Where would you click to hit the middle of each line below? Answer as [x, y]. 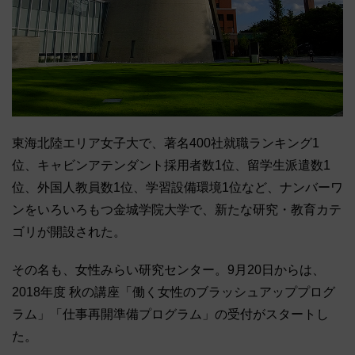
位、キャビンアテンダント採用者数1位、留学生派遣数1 [171, 165]
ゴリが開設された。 [69, 231]
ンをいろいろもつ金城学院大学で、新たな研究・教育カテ [177, 209]
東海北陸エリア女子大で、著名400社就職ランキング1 [166, 143]
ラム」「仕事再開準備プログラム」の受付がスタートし [170, 314]
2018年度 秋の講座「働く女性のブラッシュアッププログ [174, 292]
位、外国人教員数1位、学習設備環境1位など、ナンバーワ [177, 187]
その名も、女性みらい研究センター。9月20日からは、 [168, 269]
